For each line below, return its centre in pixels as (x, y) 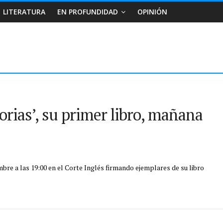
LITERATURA (24, 12)
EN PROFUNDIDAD (88, 12)
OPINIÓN (152, 12)
